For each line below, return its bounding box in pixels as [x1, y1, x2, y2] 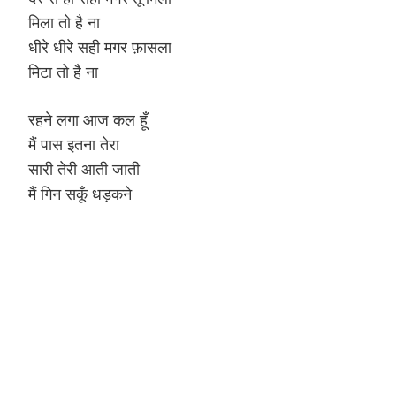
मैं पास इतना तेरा [28, 127, 119, 160]
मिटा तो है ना [28, 56, 98, 88]
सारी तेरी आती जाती [28, 152, 140, 185]
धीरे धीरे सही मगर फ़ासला [28, 31, 171, 64]
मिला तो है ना [28, 6, 100, 39]
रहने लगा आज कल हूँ [28, 103, 148, 135]
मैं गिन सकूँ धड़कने [28, 177, 132, 209]
